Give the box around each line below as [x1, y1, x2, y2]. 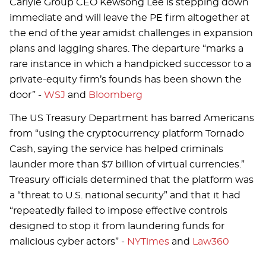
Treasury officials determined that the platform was [9, 175, 254, 185]
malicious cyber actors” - [9, 236, 127, 246]
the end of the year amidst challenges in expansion [9, 28, 253, 39]
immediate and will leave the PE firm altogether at [9, 13, 250, 23]
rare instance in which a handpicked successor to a [9, 59, 251, 69]
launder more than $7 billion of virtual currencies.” [9, 159, 245, 169]
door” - [9, 90, 44, 100]
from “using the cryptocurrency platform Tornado [9, 128, 244, 138]
